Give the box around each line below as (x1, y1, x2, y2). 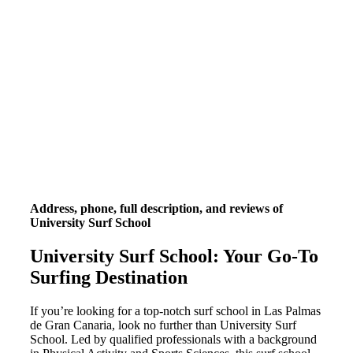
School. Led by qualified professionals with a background (30, 333, 317, 347)
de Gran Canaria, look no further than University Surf (30, 318, 296, 333)
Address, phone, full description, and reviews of (30, 202, 283, 216)
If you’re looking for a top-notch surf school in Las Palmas (30, 304, 321, 318)
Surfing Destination (30, 267, 188, 288)
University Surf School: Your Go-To (30, 246, 318, 267)
